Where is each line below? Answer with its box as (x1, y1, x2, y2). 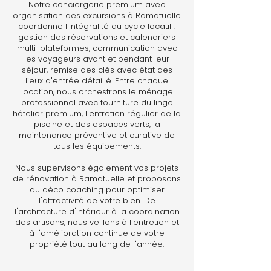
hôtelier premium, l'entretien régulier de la (13, 108, 181, 119)
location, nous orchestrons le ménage (21, 86, 173, 97)
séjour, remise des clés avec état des (21, 64, 172, 76)
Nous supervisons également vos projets (15, 162, 178, 174)
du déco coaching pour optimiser (29, 184, 165, 195)
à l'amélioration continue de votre (29, 227, 165, 239)
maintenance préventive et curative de (19, 129, 175, 141)
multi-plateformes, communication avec (16, 42, 177, 54)
